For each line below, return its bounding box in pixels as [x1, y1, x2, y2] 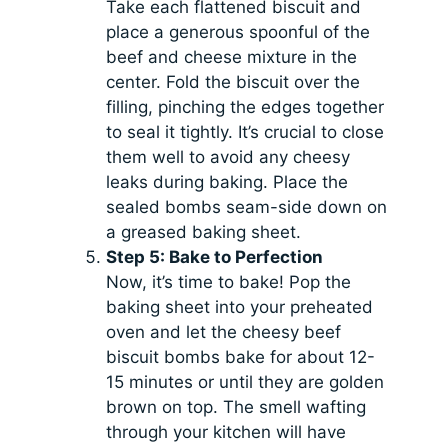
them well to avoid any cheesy [106, 146, 351, 167]
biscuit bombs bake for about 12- [106, 346, 376, 367]
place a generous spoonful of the [106, 21, 371, 42]
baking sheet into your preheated [106, 296, 374, 317]
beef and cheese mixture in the [106, 46, 358, 67]
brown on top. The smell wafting [106, 396, 367, 417]
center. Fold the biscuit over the [106, 71, 361, 92]
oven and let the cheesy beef [106, 321, 342, 342]
